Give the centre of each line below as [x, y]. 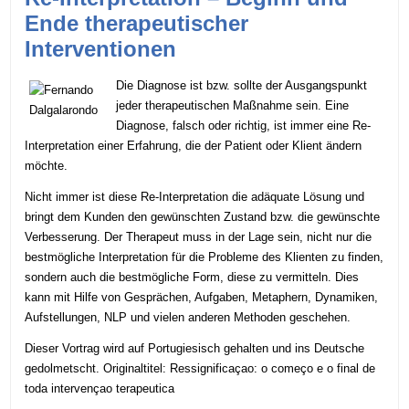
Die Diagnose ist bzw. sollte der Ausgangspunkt [242, 85]
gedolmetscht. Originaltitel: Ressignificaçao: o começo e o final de [200, 368]
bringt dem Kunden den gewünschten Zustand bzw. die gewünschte [203, 216]
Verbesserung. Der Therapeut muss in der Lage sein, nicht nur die [199, 236]
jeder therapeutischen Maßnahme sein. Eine [233, 105]
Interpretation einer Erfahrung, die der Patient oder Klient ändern [194, 145]
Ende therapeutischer [137, 24]
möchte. [47, 165]
